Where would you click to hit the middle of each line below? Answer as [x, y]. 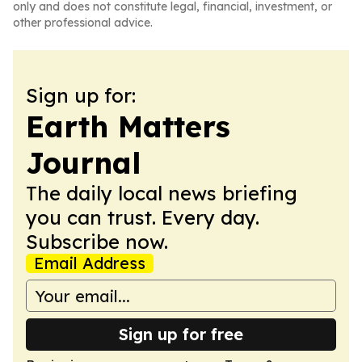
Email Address [90, 263]
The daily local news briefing [162, 193]
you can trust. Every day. [143, 217]
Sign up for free [181, 334]
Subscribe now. [97, 242]
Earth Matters [128, 126]
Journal [83, 163]
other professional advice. [83, 23]
